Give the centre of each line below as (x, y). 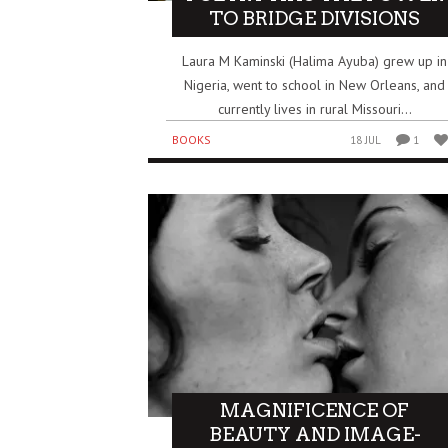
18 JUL (366, 139)
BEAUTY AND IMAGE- (314, 434)
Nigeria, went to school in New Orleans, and (315, 84)
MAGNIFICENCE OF (315, 410)
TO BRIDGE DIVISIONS (315, 18)
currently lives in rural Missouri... (314, 108)
